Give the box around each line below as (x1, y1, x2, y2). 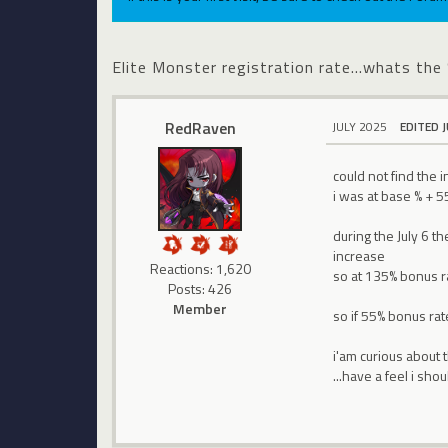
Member (173, 297, 228, 319)
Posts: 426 (168, 277, 233, 299)
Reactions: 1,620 (149, 257, 251, 279)
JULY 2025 (332, 116, 388, 136)
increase (333, 245, 386, 267)
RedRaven (164, 115, 236, 140)
